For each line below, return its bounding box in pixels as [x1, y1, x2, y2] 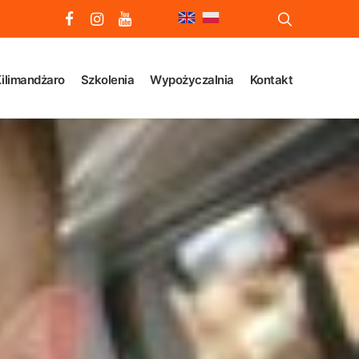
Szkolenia [80, 71, 134, 87]
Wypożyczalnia [150, 71, 234, 87]
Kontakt [249, 71, 292, 87]
